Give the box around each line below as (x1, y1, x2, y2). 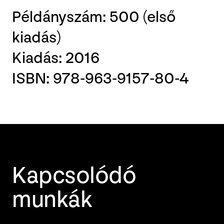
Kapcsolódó (12, 161, 136, 190)
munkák (12, 185, 92, 214)
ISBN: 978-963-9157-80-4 (12, 69, 189, 89)
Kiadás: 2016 (12, 48, 99, 68)
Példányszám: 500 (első (12, 7, 176, 27)
